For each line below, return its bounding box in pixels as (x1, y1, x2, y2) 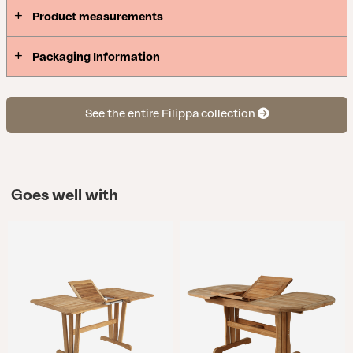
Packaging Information (32, 50, 160, 63)
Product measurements (32, 10, 163, 23)
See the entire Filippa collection (84, 108, 258, 121)
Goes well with (10, 188, 118, 203)
